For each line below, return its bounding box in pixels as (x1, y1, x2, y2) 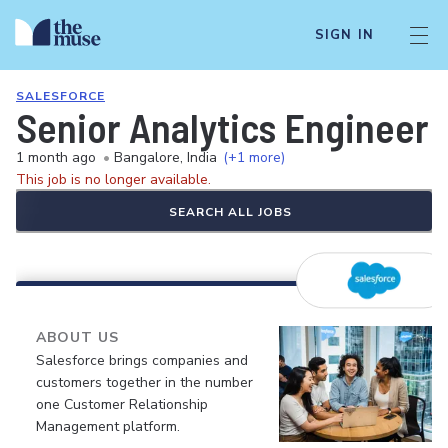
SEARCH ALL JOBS (168, 204, 292, 220)
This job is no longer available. (16, 170, 211, 189)
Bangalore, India (114, 148, 217, 167)
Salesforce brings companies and (36, 351, 248, 370)
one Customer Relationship (36, 395, 208, 414)
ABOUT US (36, 328, 119, 347)
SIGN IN (314, 26, 374, 44)
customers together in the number (36, 373, 253, 392)
